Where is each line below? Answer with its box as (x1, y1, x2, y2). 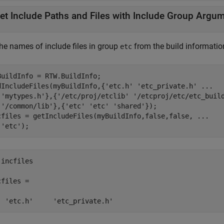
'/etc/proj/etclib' (57, 92, 129, 100)
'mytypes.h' (1, 92, 45, 100)
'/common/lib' (1, 102, 53, 110)
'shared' (113, 102, 145, 110)
